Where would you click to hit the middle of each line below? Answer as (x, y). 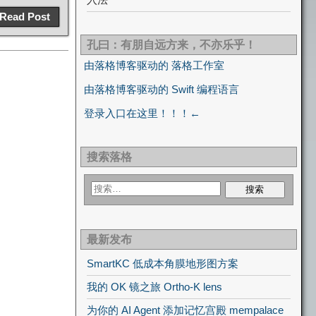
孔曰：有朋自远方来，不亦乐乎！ (171, 45)
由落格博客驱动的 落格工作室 (154, 65)
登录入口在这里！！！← (142, 113)
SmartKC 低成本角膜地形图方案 (163, 263)
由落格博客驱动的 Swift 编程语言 (162, 89)
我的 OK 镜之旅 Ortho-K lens (154, 287)
